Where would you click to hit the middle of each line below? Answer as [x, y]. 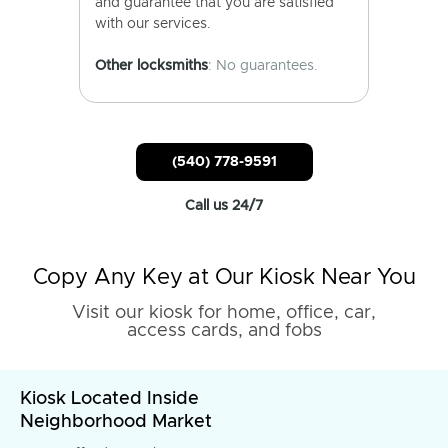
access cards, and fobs [224, 331]
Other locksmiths [151, 66]
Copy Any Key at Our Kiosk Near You [224, 278]
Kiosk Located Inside [109, 399]
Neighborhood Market [116, 422]
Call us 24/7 [224, 206]
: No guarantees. [263, 66]
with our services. [153, 24]
